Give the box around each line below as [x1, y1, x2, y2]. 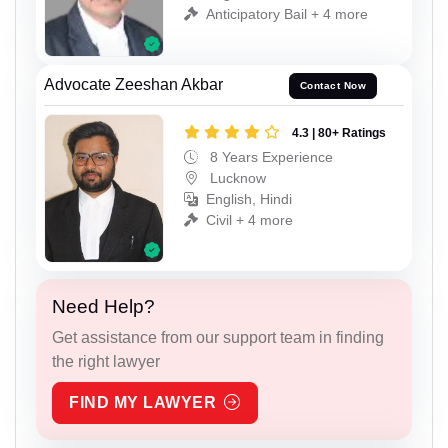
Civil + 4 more [206, 211, 293, 228]
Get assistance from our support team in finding [52, 329, 384, 347]
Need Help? [52, 296, 155, 318]
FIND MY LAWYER [69, 394, 216, 412]
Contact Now [299, 80, 367, 92]
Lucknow [206, 169, 266, 186]
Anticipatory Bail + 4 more [206, 5, 368, 22]
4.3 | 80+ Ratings [292, 125, 386, 140]
